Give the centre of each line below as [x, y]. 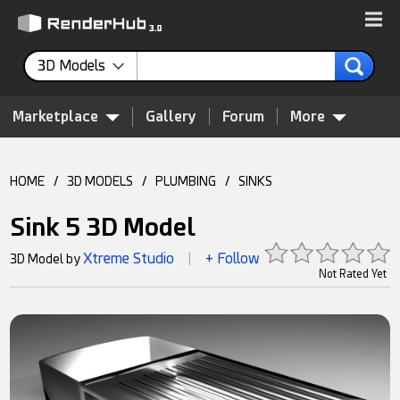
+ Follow [233, 258]
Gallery [171, 117]
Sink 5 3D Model [103, 227]
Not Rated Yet [352, 274]
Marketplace [55, 117]
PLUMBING [186, 181]
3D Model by [47, 259]
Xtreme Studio [129, 258]
